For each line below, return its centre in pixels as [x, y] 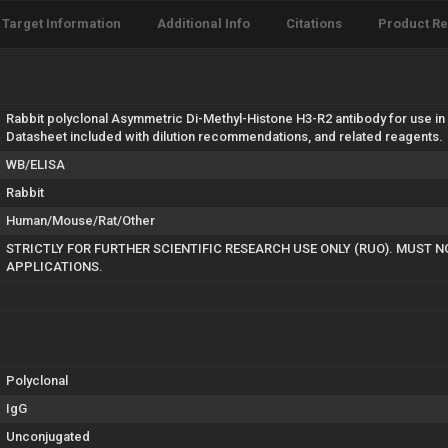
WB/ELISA [35, 164]
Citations [314, 23]
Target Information [61, 23]
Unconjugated [48, 436]
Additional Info [203, 23]
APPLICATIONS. [54, 266]
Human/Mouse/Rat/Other [80, 220]
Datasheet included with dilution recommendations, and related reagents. [224, 136]
